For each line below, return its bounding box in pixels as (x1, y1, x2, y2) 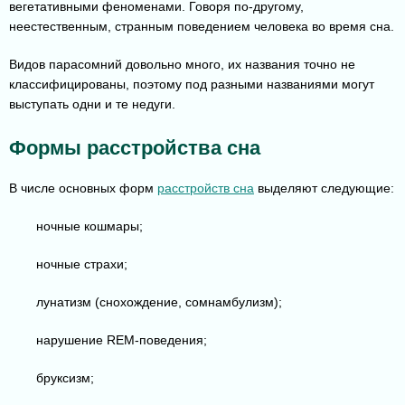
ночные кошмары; (36, 219, 143, 234)
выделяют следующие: (254, 181, 394, 196)
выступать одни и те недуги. (9, 97, 175, 112)
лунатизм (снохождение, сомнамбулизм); (36, 295, 282, 310)
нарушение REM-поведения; (36, 333, 207, 348)
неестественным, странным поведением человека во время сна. (9, 19, 394, 34)
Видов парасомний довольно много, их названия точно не (9, 57, 355, 72)
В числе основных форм (9, 181, 157, 196)
